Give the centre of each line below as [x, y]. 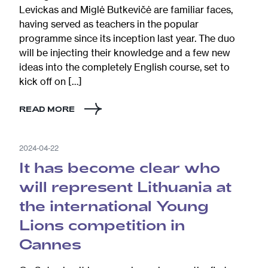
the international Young [114, 205]
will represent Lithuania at [125, 186]
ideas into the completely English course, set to [124, 67]
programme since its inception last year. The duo [127, 38]
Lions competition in [102, 224]
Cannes [50, 243]
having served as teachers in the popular [109, 24]
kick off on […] [51, 81]
